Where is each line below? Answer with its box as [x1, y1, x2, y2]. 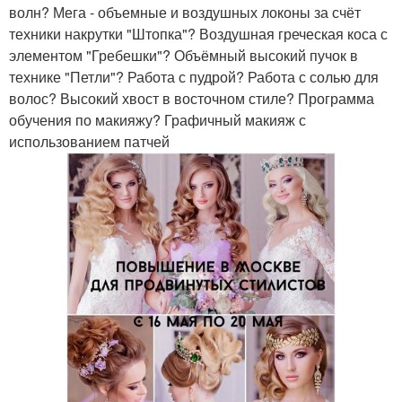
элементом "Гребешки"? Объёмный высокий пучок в [9, 45, 358, 66]
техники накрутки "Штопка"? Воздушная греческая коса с [9, 23, 388, 44]
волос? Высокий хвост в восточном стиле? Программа [9, 88, 374, 109]
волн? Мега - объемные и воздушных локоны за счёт [9, 2, 361, 22]
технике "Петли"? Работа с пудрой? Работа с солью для [9, 66, 379, 87]
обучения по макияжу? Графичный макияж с [9, 109, 306, 130]
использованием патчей [9, 131, 170, 152]
